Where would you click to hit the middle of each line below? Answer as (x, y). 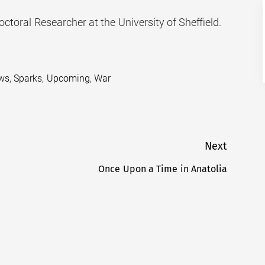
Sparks (28, 79)
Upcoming (68, 79)
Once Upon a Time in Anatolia (163, 169)
